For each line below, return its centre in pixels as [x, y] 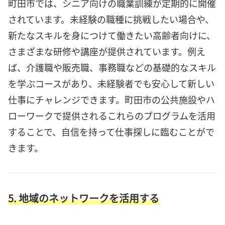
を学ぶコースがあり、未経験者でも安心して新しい [111, 84]
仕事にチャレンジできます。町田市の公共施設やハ [111, 100]
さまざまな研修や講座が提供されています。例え [107, 51]
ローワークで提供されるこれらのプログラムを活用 [112, 116]
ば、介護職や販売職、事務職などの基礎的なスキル [112, 68]
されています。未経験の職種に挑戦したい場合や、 [111, 19]
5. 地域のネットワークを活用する [84, 198]
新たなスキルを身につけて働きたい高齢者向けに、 [112, 35]
